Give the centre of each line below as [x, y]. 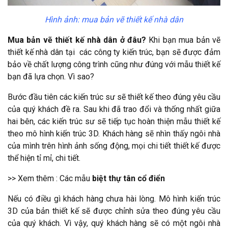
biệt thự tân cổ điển [129, 179]
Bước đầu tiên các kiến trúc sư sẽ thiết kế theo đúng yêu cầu [114, 97]
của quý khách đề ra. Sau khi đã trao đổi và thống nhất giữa [114, 109]
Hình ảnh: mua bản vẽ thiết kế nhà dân [114, 20]
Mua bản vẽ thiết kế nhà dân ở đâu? [77, 40]
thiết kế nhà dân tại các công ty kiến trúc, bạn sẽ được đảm [114, 52]
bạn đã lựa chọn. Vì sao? [51, 77]
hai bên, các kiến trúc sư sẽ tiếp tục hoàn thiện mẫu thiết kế [114, 122]
